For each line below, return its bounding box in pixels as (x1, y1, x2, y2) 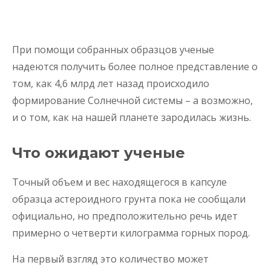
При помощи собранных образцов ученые (12, 42, 214, 56)
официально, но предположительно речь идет (12, 209, 238, 223)
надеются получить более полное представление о (12, 59, 258, 73)
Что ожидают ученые (12, 143, 185, 162)
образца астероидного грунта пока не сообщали (12, 192, 246, 206)
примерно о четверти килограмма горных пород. (12, 226, 250, 240)
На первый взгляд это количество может (12, 252, 209, 266)
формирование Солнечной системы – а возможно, (12, 93, 253, 107)
